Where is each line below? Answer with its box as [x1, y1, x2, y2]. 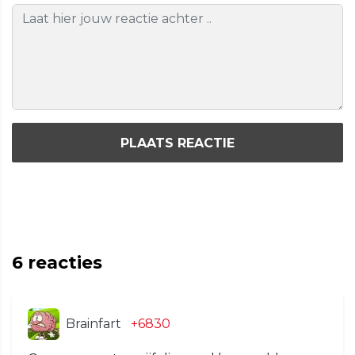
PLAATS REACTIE [120, 135, 235, 151]
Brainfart [66, 316, 121, 332]
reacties [23, 252, 102, 274]
